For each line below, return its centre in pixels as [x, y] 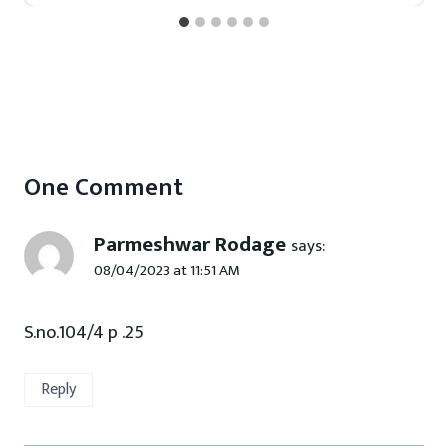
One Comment [103, 188]
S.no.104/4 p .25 [84, 333]
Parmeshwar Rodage [190, 245]
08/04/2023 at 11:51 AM [167, 271]
